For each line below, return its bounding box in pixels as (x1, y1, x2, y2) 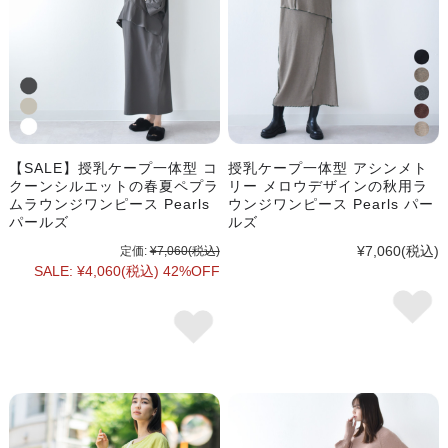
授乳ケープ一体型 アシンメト (228, 159, 429, 176)
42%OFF (162, 262, 220, 279)
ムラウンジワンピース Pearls (8, 195, 210, 212)
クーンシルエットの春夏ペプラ (8, 177, 219, 194)
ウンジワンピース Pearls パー (228, 195, 435, 212)
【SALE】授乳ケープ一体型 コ (8, 159, 218, 176)
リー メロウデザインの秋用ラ (228, 177, 429, 194)
